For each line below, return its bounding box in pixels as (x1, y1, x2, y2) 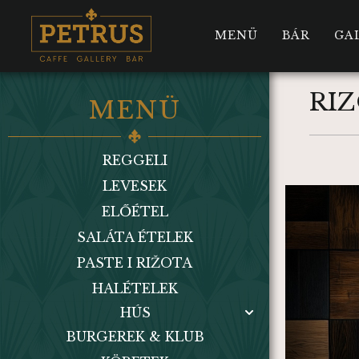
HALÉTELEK (91, 280, 178, 296)
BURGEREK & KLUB (65, 329, 204, 345)
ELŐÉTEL (101, 204, 168, 220)
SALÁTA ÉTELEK (76, 229, 193, 245)
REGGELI (102, 152, 167, 168)
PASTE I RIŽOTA (77, 255, 192, 271)
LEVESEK (103, 178, 167, 194)
